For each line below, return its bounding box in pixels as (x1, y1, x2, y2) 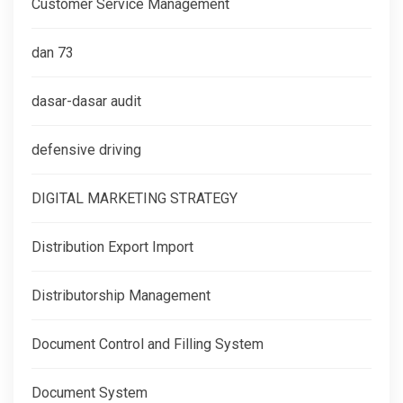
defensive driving (31, 140, 141, 158)
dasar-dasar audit (31, 92, 141, 110)
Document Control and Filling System (31, 335, 264, 353)
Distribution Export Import (31, 237, 193, 255)
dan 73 (31, 43, 74, 61)
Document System (31, 383, 148, 401)
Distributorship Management (31, 286, 210, 304)
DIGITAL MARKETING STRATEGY (31, 189, 237, 207)
